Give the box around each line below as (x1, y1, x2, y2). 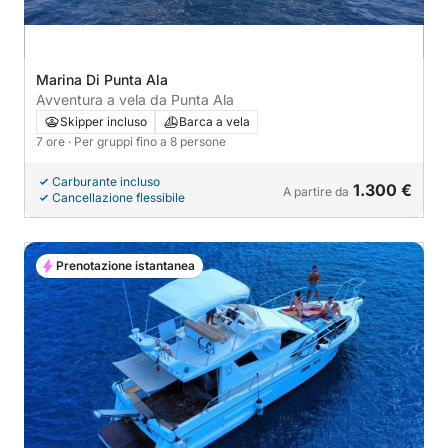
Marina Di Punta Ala (36, 70, 168, 88)
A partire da (283, 183, 349, 199)
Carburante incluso (52, 173, 160, 189)
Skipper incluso (60, 113, 147, 129)
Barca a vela (179, 113, 250, 129)
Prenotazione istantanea (56, 257, 195, 273)
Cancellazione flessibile (52, 189, 185, 205)
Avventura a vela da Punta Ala (36, 90, 234, 108)
